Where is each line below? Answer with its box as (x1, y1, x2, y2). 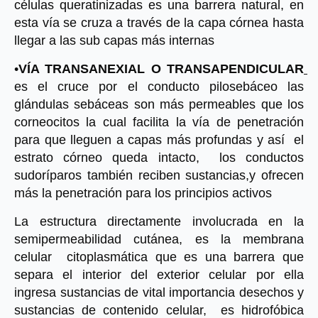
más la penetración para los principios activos (14, 186, 272, 200)
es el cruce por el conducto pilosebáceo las (14, 79, 304, 94)
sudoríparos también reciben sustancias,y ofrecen (14, 168, 304, 182)
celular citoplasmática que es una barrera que (14, 250, 304, 264)
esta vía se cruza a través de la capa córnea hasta (14, 16, 304, 30)
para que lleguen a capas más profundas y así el (14, 133, 304, 147)
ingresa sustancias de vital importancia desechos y (14, 285, 304, 300)
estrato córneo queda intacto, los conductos (14, 150, 304, 165)
